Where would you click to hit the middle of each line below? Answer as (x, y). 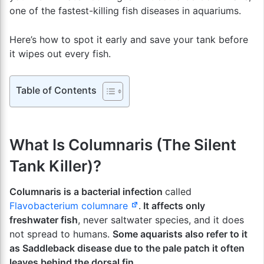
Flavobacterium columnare (70, 206)
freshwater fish (44, 220)
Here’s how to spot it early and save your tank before (129, 39)
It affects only (173, 206)
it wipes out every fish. (60, 54)
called (178, 192)
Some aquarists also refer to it (180, 234)
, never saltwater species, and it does (161, 220)
